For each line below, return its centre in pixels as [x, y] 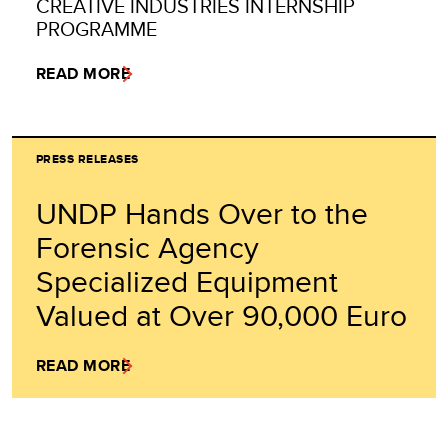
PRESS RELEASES [87, 158]
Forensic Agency [147, 246]
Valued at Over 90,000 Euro [221, 314]
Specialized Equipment [187, 280]
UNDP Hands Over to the [202, 212]
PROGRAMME [96, 28]
